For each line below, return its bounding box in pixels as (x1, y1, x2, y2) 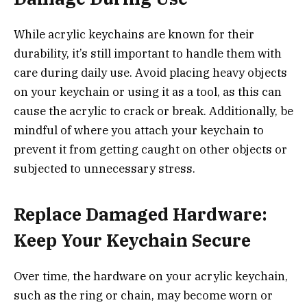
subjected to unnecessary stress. (14, 160, 195, 176)
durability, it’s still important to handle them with (14, 45, 282, 61)
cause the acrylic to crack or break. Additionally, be (14, 103, 293, 119)
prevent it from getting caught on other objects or (14, 141, 287, 157)
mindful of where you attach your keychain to (14, 122, 264, 138)
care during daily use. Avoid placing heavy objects (14, 64, 287, 80)
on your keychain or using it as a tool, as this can (14, 84, 282, 99)
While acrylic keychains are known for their (14, 26, 254, 42)
